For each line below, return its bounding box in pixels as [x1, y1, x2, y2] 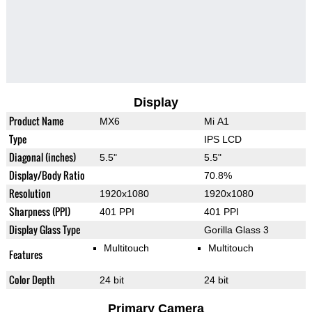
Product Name [8, 114, 63, 129]
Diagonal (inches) [8, 150, 76, 165]
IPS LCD [203, 134, 242, 146]
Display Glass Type [8, 222, 80, 237]
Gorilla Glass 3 [203, 224, 269, 236]
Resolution [8, 186, 51, 201]
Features [8, 247, 42, 263]
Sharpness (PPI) [8, 204, 70, 219]
